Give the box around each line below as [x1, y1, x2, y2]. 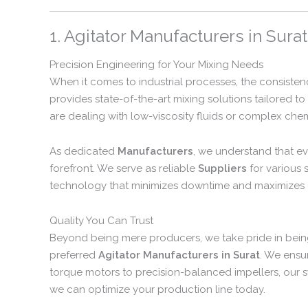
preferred [49, 249, 98, 262]
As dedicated [49, 145, 118, 157]
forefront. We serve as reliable [49, 162, 198, 175]
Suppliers [198, 162, 247, 175]
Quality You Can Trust [49, 214, 153, 228]
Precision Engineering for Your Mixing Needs [49, 58, 263, 71]
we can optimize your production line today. [49, 283, 265, 296]
